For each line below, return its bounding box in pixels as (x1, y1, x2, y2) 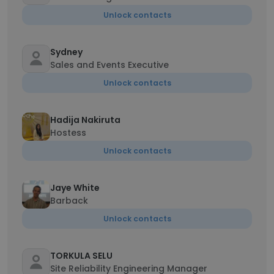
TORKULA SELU (50, 250, 113, 262)
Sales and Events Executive (50, 59, 169, 71)
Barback (50, 194, 88, 207)
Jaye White (50, 182, 100, 194)
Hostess (50, 127, 86, 139)
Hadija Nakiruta (50, 114, 120, 126)
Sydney (50, 46, 83, 58)
